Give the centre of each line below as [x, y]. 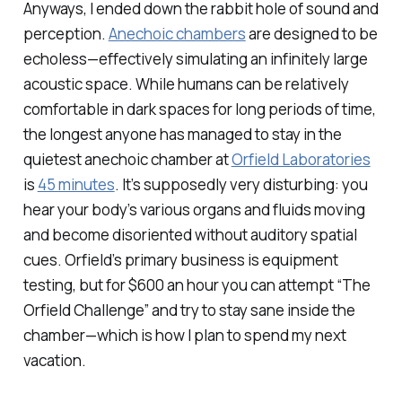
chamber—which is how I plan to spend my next [184, 336]
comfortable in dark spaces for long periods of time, [199, 109]
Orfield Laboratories [301, 160]
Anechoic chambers [177, 34]
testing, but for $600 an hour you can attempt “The [197, 285]
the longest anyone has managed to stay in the [182, 135]
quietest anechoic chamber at [127, 160]
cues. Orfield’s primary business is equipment [180, 260]
